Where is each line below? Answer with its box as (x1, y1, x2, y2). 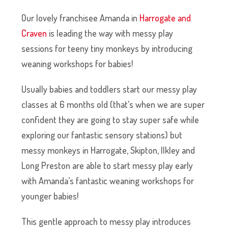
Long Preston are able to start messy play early (21, 159, 193, 171)
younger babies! (21, 190, 79, 202)
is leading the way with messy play (47, 27, 174, 39)
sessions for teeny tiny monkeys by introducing (21, 42, 193, 54)
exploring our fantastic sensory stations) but (21, 129, 183, 140)
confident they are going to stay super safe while (21, 113, 199, 125)
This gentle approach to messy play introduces (21, 215, 191, 227)
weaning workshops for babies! (21, 58, 133, 69)
